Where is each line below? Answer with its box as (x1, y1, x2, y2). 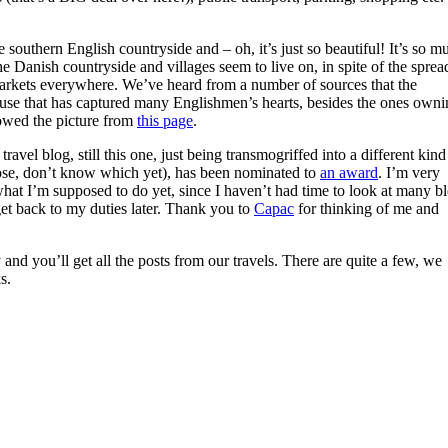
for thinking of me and (294, 199, 439, 217)
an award (320, 163, 378, 181)
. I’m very (378, 163, 440, 181)
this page (137, 111, 193, 129)
